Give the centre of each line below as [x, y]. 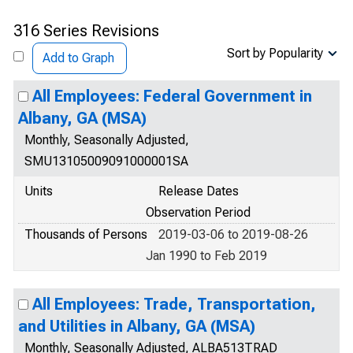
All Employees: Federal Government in [172, 96]
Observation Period [198, 212]
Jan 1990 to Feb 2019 [206, 256]
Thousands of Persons [86, 234]
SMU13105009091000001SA [106, 161]
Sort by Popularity [275, 53]
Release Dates [199, 191]
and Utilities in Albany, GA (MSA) [137, 326]
